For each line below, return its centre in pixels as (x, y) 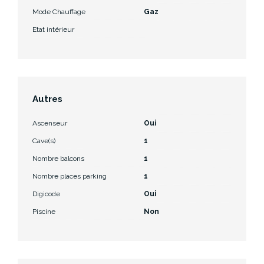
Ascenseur (50, 123)
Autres (47, 99)
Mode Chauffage (59, 11)
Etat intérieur (53, 29)
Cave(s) (44, 141)
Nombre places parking (70, 176)
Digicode (46, 194)
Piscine (44, 211)
